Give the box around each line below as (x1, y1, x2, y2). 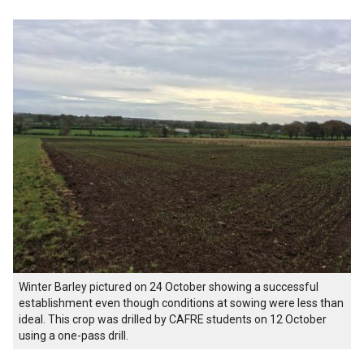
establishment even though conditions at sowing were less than (19, 297, 344, 310)
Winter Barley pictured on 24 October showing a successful (19, 280, 318, 294)
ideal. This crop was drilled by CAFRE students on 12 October (19, 313, 327, 327)
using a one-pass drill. (19, 329, 128, 343)
